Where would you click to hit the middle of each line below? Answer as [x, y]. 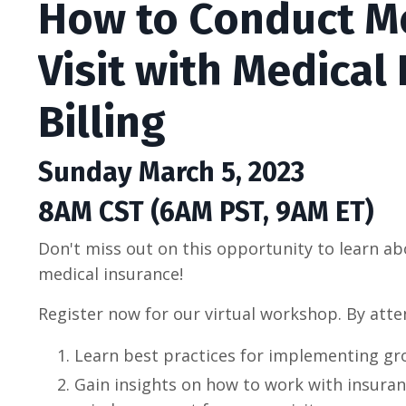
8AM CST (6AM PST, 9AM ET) [206, 213]
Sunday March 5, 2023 [171, 173]
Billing [102, 123]
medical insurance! [111, 274]
